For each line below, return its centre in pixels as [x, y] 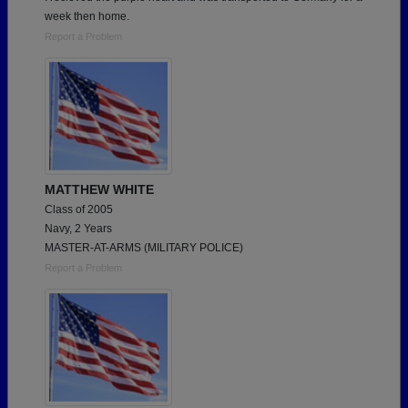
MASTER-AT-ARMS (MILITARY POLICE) [144, 248]
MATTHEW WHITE [99, 190]
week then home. [87, 17]
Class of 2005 [79, 210]
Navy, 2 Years [78, 229]
